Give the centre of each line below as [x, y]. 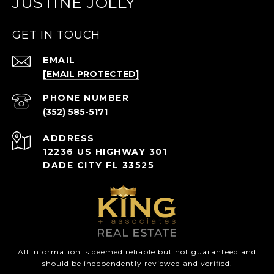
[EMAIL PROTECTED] [91, 74]
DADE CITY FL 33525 [98, 165]
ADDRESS [69, 138]
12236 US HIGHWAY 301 [105, 151]
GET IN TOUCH [56, 35]
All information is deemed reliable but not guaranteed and [137, 251]
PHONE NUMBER [86, 98]
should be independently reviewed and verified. [137, 263]
